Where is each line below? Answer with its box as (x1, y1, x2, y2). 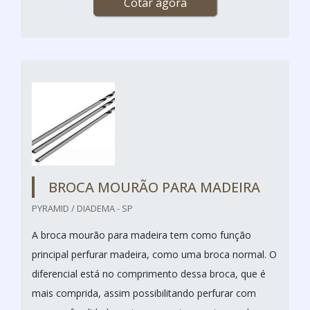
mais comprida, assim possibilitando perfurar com (32, 286, 256, 300)
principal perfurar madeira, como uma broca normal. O (32, 247, 277, 261)
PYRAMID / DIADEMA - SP (32, 201, 133, 215)
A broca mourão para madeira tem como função (32, 228, 251, 241)
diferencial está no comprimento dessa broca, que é (32, 266, 266, 280)
